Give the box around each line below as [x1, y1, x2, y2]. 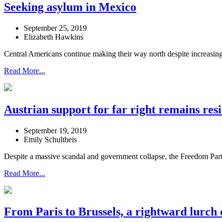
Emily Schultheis [24, 135, 77, 144]
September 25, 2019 [24, 23, 87, 32]
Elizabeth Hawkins [24, 32, 83, 41]
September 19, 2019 [24, 126, 87, 135]
